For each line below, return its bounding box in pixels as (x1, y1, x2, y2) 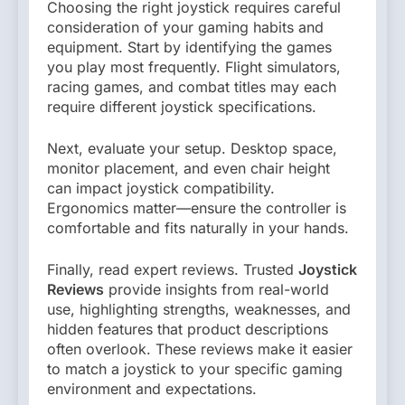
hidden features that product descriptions (47, 319, 328, 338)
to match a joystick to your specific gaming (47, 359, 343, 378)
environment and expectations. (47, 379, 257, 398)
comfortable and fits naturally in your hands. (47, 218, 349, 237)
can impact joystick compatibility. (47, 178, 275, 197)
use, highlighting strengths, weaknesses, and (47, 299, 351, 318)
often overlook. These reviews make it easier (47, 339, 353, 358)
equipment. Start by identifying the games (47, 37, 332, 56)
